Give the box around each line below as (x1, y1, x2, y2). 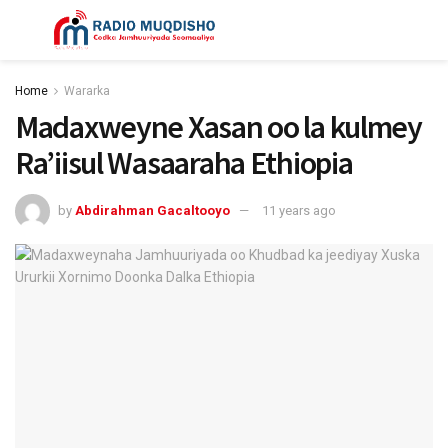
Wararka (64, 84, 110, 98)
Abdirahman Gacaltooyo (75, 202, 230, 218)
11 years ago (262, 202, 336, 218)
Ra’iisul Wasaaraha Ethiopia (15, 143, 353, 183)
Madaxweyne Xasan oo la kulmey (15, 107, 422, 147)
